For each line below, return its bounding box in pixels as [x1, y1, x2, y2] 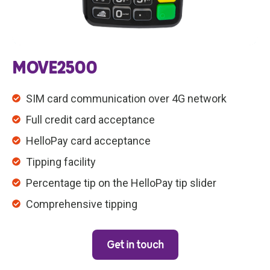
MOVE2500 [12, 57, 96, 79]
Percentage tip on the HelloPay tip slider [25, 176, 216, 189]
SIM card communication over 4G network [25, 92, 227, 105]
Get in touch [106, 237, 164, 251]
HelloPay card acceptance [25, 134, 151, 147]
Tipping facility [25, 155, 96, 168]
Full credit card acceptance [25, 113, 155, 126]
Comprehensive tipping [25, 197, 137, 210]
